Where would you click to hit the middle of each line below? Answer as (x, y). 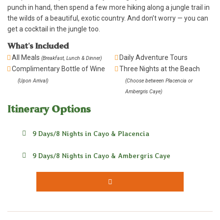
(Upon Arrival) (33, 81)
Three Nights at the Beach (160, 69)
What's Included (38, 46)
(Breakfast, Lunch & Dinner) (72, 58)
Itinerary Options (49, 109)
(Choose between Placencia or (159, 81)
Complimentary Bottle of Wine (58, 69)
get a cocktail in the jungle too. (54, 29)
